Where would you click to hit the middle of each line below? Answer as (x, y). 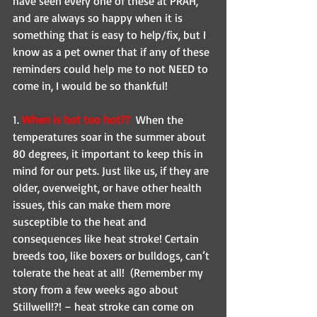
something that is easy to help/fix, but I (111, 35)
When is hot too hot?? (77, 120)
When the (160, 120)
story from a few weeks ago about (97, 290)
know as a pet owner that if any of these (113, 52)
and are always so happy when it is (99, 18)
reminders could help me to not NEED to (112, 69)
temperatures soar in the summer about (111, 137)
